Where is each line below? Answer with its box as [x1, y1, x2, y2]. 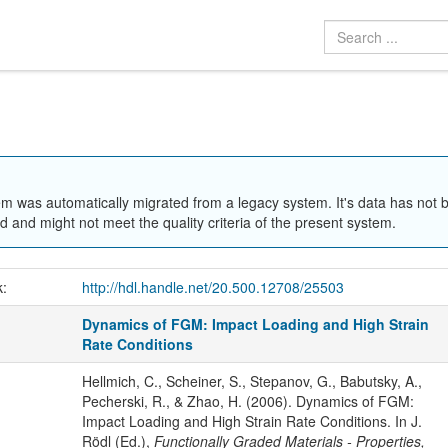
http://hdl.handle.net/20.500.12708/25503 [81, 277, 344, 298]
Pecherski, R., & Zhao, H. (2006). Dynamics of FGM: [81, 391, 414, 412]
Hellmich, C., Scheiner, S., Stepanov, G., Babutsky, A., [81, 371, 422, 392]
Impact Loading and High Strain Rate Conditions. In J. [81, 411, 422, 432]
